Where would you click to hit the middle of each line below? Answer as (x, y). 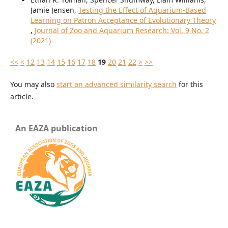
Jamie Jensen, (54, 10)
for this (190, 84)
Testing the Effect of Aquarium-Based (142, 10)
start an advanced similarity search (116, 84)
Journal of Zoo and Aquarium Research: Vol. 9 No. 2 (122, 31)
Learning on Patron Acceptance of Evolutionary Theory (123, 20)
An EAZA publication (56, 129)
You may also (33, 84)
